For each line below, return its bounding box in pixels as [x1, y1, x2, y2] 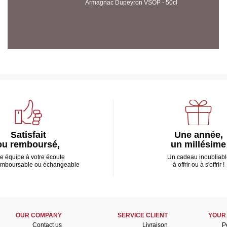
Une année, [174, 130, 223, 140]
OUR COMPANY [15, 212, 62, 219]
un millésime [171, 139, 226, 149]
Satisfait [10, 130, 46, 140]
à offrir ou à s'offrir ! [172, 161, 224, 168]
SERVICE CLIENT [117, 212, 168, 219]
